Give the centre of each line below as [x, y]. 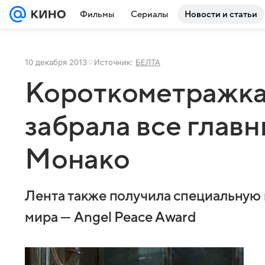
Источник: [115, 62]
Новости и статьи [221, 14]
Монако [77, 160]
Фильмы [97, 14]
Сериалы [149, 14]
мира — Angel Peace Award [111, 218]
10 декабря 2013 [56, 62]
